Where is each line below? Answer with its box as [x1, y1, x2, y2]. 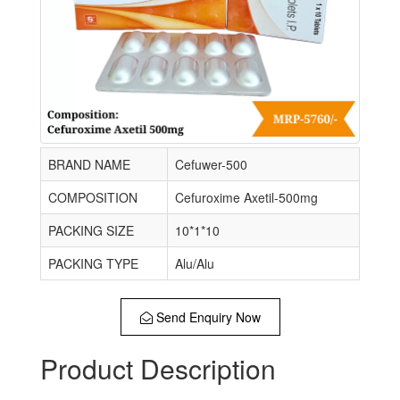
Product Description [40, 349, 276, 388]
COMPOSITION [48, 188, 137, 207]
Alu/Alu [175, 254, 214, 273]
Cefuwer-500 [175, 155, 247, 174]
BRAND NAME [48, 155, 130, 174]
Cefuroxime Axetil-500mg [175, 188, 318, 207]
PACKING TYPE [48, 254, 138, 273]
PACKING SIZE [48, 221, 134, 240]
